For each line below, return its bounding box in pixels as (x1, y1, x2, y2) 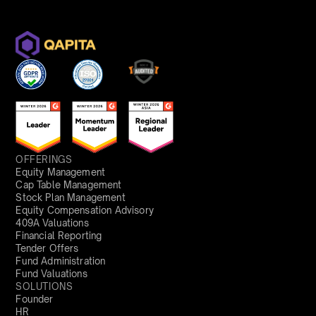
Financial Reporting (16, 230, 102, 242)
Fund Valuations (16, 268, 87, 280)
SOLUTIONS (16, 281, 73, 293)
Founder (16, 293, 54, 305)
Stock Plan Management (16, 192, 126, 204)
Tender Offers (16, 243, 79, 255)
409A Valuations (16, 217, 89, 229)
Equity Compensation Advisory (16, 205, 154, 217)
